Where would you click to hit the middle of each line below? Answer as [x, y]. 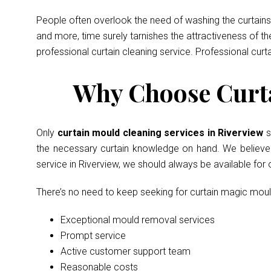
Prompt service [93, 236]
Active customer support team [126, 251]
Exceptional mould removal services [138, 220]
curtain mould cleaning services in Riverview [162, 133]
